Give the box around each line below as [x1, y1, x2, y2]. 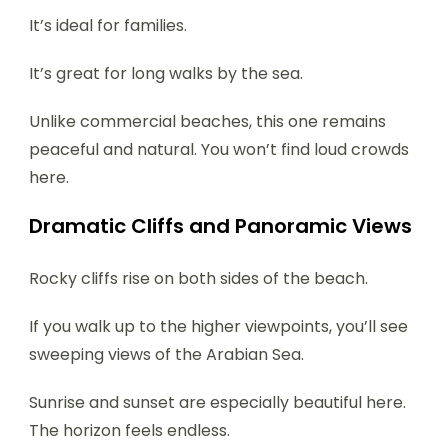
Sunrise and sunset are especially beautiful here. [29, 390, 406, 414]
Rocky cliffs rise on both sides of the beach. [29, 266, 368, 290]
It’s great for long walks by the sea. [29, 61, 303, 85]
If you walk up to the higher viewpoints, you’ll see [29, 314, 408, 338]
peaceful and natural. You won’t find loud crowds [29, 137, 409, 161]
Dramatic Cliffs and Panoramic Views [29, 211, 412, 240]
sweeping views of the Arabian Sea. [29, 342, 304, 366]
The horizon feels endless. [29, 418, 230, 442]
